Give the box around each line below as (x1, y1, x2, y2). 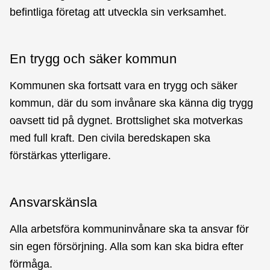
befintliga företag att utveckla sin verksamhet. (10, 5, 227, 18)
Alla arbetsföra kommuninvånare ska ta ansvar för (10, 222, 249, 235)
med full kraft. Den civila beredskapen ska (10, 131, 210, 144)
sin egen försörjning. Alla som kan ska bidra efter (10, 240, 243, 253)
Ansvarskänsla (10, 194, 98, 210)
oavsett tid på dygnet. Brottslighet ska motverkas (10, 114, 243, 127)
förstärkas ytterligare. (10, 149, 111, 162)
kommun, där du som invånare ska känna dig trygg (10, 96, 253, 109)
